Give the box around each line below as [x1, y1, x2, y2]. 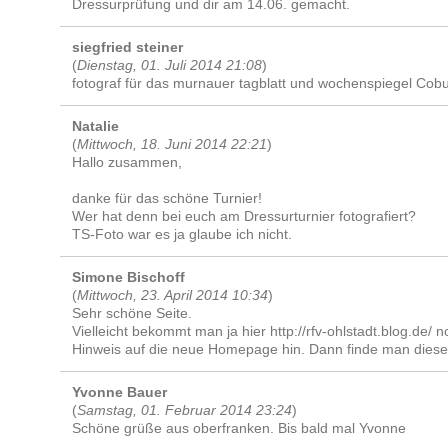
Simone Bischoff [72, 269, 186, 285]
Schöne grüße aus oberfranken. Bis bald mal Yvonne [72, 420, 407, 436]
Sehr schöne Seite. [72, 305, 193, 321]
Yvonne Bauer [72, 384, 168, 400]
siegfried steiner [72, 39, 184, 55]
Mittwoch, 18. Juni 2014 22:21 [77, 136, 268, 152]
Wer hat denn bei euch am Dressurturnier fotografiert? [72, 208, 417, 224]
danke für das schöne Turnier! [72, 190, 263, 206]
